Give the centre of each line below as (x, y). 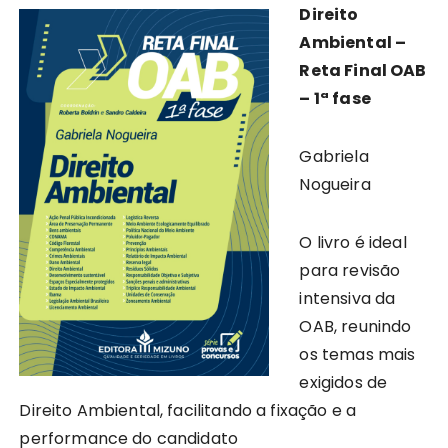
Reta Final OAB (363, 70)
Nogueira (335, 184)
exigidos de (343, 382)
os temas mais (357, 354)
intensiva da (347, 298)
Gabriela (334, 156)
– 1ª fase (335, 98)
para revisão (350, 270)
